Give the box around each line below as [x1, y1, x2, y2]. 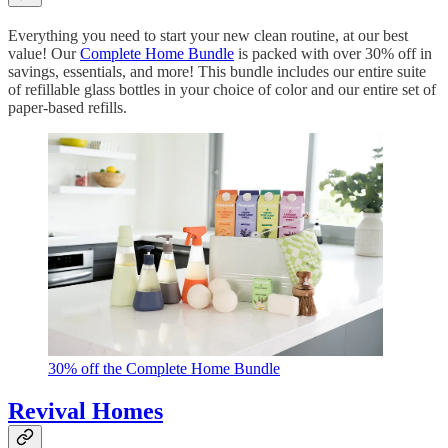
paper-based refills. [8, 98, 127, 116]
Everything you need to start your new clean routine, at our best [8, 26, 408, 44]
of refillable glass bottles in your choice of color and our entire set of [8, 80, 436, 98]
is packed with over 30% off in [234, 44, 432, 62]
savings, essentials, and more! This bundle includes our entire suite [8, 62, 426, 80]
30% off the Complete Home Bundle [48, 360, 280, 378]
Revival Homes [8, 398, 163, 425]
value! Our [8, 44, 80, 62]
